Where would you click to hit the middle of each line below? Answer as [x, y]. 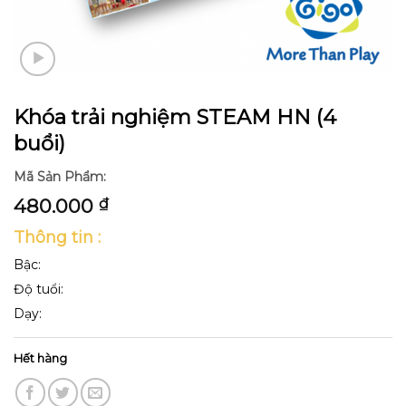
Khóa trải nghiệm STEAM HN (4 [175, 117]
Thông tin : [57, 238]
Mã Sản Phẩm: [60, 177]
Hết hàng [40, 359]
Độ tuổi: [40, 290]
